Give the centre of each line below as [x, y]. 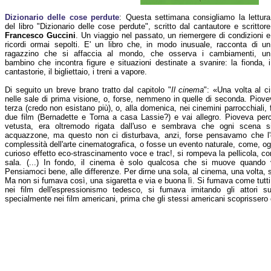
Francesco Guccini [40, 35]
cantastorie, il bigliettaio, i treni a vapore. [76, 72]
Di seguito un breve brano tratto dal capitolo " [88, 90]
